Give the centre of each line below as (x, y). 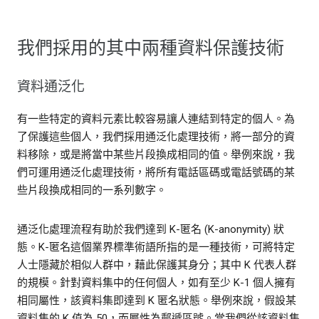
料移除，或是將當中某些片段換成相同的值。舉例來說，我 (156, 155)
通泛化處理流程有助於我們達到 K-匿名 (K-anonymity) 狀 (151, 230)
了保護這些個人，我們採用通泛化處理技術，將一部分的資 (156, 137)
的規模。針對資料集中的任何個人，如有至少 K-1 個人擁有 (156, 283)
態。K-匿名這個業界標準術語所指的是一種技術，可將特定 (156, 247)
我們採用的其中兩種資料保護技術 (151, 48)
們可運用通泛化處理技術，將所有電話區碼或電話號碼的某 (156, 173)
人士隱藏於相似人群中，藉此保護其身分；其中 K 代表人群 (157, 265)
